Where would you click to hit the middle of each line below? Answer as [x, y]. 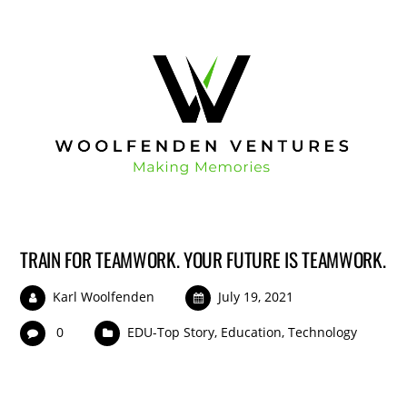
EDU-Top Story [171, 332]
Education [252, 332]
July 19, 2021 [256, 296]
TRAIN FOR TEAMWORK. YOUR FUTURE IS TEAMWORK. [203, 259]
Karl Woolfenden [104, 296]
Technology [323, 332]
